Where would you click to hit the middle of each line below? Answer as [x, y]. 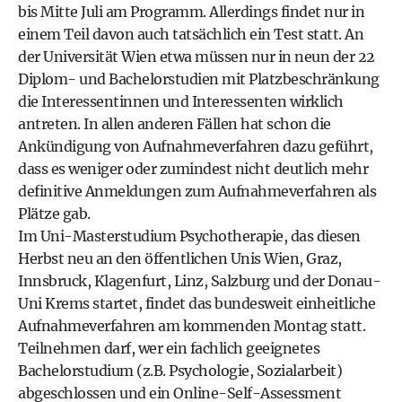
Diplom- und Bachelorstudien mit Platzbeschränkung [199, 79]
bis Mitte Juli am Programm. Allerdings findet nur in [191, 12]
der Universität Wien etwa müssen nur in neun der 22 [197, 57]
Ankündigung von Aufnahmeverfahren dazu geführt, [196, 146]
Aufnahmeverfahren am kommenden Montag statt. [192, 326]
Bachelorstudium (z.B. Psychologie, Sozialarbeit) [180, 371]
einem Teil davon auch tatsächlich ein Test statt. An [191, 34]
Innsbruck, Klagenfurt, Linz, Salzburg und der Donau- [199, 281]
